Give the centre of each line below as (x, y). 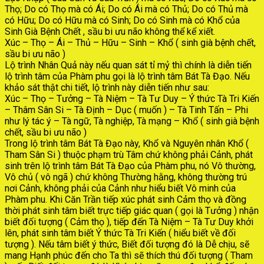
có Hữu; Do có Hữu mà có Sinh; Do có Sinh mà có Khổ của (122, 21)
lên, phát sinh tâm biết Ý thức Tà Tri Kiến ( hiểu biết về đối (120, 233)
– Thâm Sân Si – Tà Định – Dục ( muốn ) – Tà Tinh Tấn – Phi (126, 110)
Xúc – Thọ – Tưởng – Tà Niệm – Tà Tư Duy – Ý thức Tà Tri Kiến (132, 99)
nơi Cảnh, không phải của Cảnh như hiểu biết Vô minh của (120, 189)
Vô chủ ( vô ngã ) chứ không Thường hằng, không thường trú (126, 177)
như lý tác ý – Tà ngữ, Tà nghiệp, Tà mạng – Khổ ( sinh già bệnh (132, 121)
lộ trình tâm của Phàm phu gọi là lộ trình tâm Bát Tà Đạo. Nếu (127, 77)
